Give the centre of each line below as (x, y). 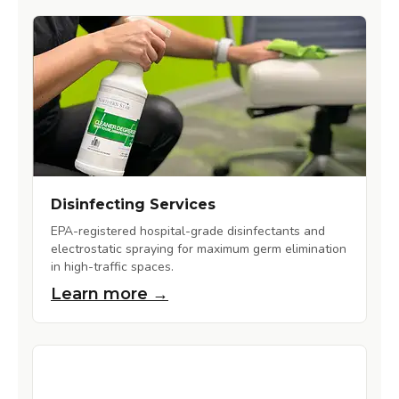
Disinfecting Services (133, 205)
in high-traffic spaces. (112, 267)
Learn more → (110, 294)
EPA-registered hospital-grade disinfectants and (188, 232)
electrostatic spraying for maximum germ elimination (199, 249)
